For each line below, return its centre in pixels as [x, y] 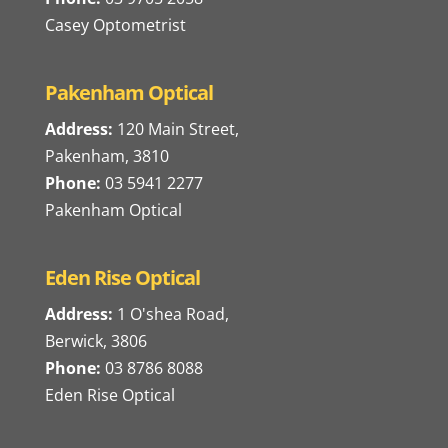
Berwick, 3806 [95, 341]
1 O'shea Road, [170, 314]
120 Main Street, [175, 129]
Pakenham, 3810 [106, 156]
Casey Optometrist [115, 25]
